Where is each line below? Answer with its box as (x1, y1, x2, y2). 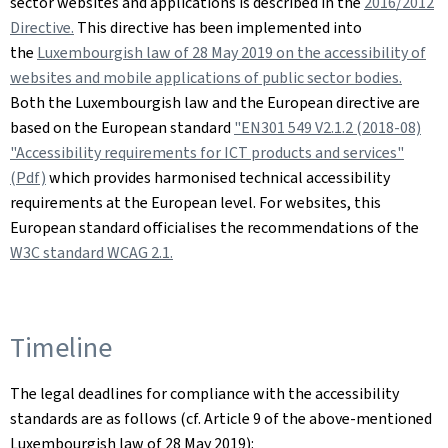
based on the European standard (10, 117, 234, 138)
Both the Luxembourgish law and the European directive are (10, 92, 420, 113)
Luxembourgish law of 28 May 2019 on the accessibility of (37, 42, 426, 63)
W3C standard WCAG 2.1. (10, 242, 173, 263)
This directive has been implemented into (74, 17, 362, 38)
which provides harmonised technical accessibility (46, 167, 390, 188)
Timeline (10, 329, 112, 366)
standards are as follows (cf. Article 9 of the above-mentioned (10, 408, 432, 429)
